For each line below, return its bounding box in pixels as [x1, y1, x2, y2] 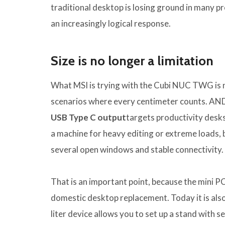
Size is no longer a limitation [51, 53, 213, 69]
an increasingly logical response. [51, 18, 171, 29]
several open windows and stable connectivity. [51, 144, 223, 155]
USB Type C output [51, 112, 126, 123]
